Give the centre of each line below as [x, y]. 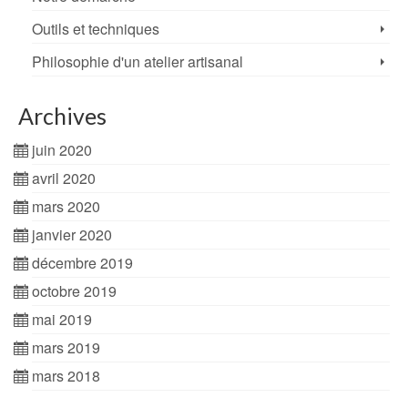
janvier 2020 [72, 235]
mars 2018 [66, 376]
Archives [62, 116]
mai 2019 [62, 320]
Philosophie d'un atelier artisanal [138, 62]
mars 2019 [66, 348]
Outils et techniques [96, 29]
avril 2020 [64, 178]
